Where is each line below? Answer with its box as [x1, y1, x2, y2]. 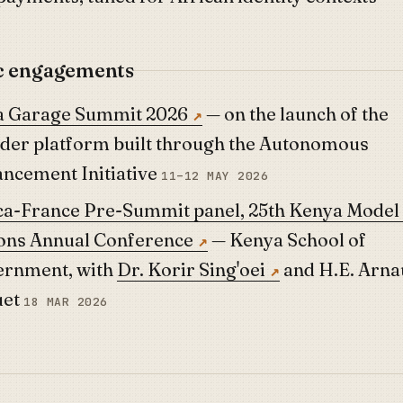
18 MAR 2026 [23, 294, 108, 309]
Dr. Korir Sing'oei [117, 258, 265, 281]
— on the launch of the [202, 103, 389, 125]
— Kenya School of [208, 228, 366, 251]
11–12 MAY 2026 [161, 168, 269, 184]
